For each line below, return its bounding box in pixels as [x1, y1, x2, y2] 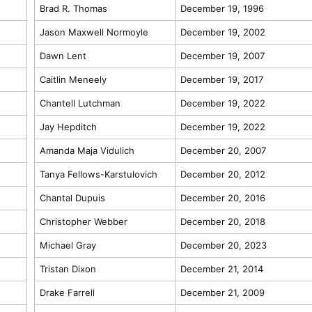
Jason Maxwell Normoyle [39, 26, 148, 38]
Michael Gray [39, 239, 96, 251]
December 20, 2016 [180, 192, 265, 203]
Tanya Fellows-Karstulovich [39, 168, 157, 180]
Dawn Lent [39, 49, 86, 61]
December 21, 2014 [180, 263, 263, 274]
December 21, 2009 [180, 286, 265, 298]
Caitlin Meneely [39, 73, 107, 85]
